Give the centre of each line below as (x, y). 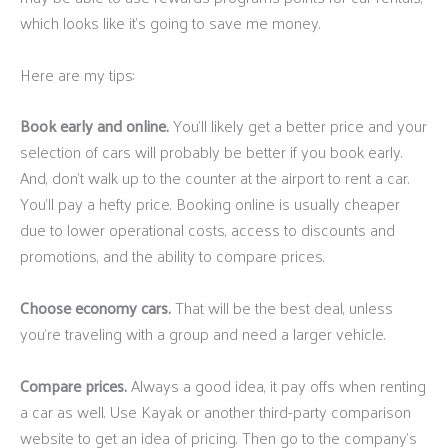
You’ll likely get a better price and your (298, 126)
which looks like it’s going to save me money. (170, 23)
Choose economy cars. (95, 307)
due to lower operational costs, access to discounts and (207, 230)
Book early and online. (94, 126)
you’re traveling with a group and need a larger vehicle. (203, 333)
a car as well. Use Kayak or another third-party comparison (215, 411)
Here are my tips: (77, 74)
